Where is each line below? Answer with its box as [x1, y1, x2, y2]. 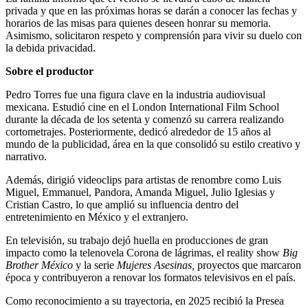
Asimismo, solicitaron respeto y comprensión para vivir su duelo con [5, 30, 302, 42]
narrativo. [5, 151, 47, 163]
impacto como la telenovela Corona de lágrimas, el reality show [5, 247, 283, 259]
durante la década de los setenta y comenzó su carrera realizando [5, 113, 284, 126]
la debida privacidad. [5, 42, 96, 54]
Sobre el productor [5, 65, 93, 78]
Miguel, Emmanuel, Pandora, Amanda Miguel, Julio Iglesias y [5, 186, 275, 199]
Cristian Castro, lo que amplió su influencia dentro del [5, 199, 239, 211]
